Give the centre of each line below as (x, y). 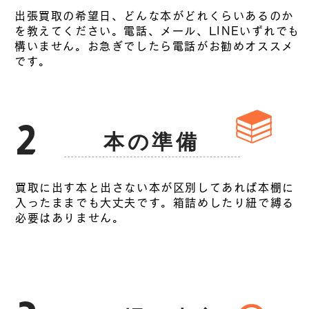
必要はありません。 (70, 218)
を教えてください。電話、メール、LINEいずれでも (157, 31)
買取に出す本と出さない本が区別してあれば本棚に (155, 188)
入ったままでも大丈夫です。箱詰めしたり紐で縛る (155, 203)
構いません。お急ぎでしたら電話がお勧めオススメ (154, 46)
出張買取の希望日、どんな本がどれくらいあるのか (154, 16)
